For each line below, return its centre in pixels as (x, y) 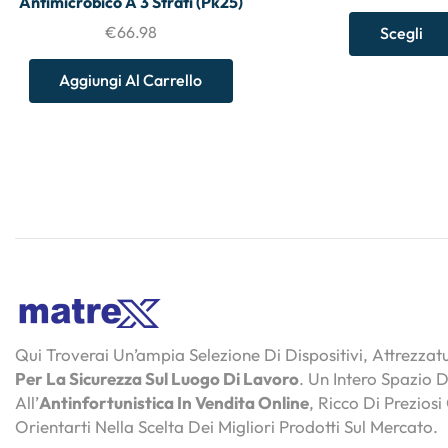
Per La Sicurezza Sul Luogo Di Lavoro (157, 379)
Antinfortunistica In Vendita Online (174, 403)
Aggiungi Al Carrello (131, 80)
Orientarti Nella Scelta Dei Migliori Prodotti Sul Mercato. (226, 427)
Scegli (401, 33)
